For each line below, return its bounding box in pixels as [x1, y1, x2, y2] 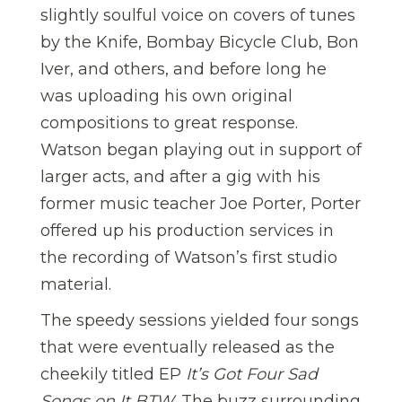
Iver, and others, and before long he [40, 58, 327, 79]
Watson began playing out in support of [40, 139, 362, 160]
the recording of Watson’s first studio [40, 247, 337, 267]
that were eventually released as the [40, 336, 335, 357]
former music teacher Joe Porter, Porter [40, 193, 361, 214]
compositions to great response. [40, 112, 298, 133]
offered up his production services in [40, 220, 334, 240]
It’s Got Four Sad [186, 363, 318, 384]
